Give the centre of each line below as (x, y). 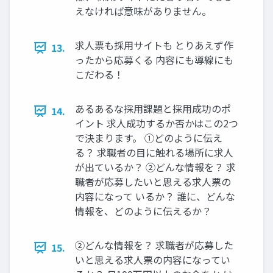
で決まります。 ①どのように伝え (149, 138)
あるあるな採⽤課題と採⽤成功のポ (153, 109)
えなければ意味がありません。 (143, 11)
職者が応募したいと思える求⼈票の (153, 182)
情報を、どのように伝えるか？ (143, 211)
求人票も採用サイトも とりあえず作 (154, 45)
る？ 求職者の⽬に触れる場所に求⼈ (154, 153)
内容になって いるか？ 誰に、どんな (155, 197)
